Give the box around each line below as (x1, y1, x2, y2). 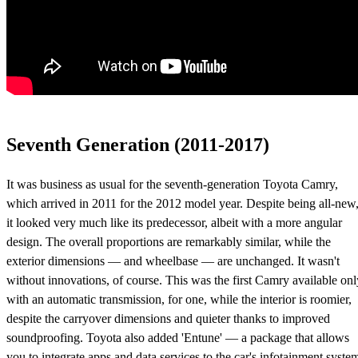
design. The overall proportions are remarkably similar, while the (6, 235, 331, 249)
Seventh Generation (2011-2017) (6, 134, 269, 156)
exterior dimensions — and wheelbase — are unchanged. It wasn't (6, 254, 340, 268)
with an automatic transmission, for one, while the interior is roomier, (6, 292, 352, 307)
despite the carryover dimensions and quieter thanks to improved (6, 312, 330, 326)
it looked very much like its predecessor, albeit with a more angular (6, 216, 342, 230)
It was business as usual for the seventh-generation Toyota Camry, (6, 177, 338, 192)
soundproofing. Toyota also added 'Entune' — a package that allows (6, 331, 349, 345)
